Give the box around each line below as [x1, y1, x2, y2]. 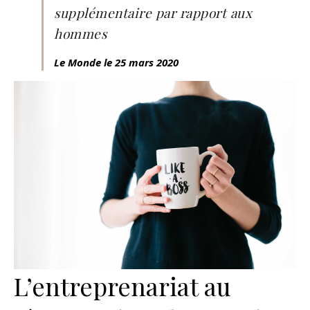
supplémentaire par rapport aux [54, 3, 252, 22]
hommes [54, 24, 107, 43]
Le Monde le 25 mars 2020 [54, 55, 179, 70]
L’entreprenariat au [14, 269, 231, 303]
